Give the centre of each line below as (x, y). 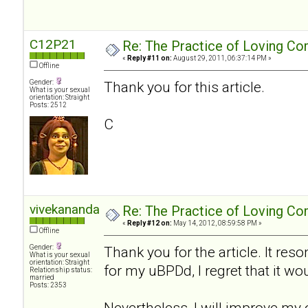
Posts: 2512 (48, 104)
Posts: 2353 (48, 285)
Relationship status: (61, 269)
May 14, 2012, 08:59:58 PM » (217, 223)
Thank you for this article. (184, 87)
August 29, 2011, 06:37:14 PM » (222, 58)
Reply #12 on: (150, 223)
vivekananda (65, 209)
